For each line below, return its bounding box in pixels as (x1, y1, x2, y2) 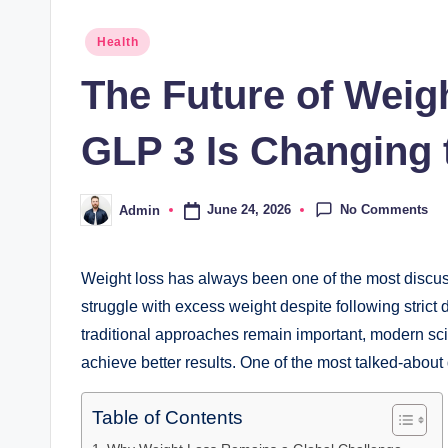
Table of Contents (92, 407, 243, 429)
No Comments (340, 201, 429, 217)
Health (97, 35, 139, 50)
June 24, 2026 (206, 202, 291, 218)
